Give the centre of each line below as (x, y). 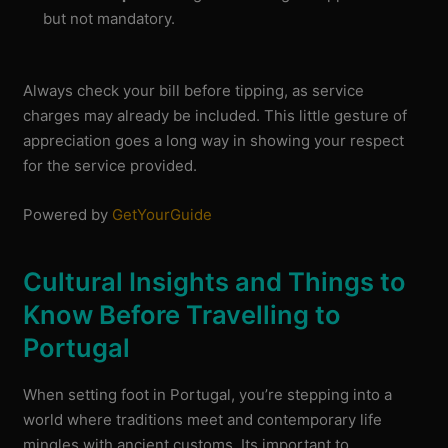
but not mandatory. (109, 18)
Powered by (68, 214)
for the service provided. (110, 165)
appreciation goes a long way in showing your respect (214, 140)
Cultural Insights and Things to (215, 282)
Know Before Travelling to (182, 315)
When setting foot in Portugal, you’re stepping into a (208, 394)
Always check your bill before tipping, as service (194, 90)
